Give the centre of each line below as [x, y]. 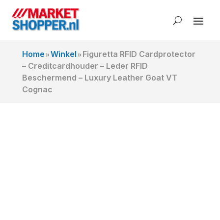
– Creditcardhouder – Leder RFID [85, 66]
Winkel [63, 54]
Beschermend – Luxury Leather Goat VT [99, 78]
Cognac [37, 89]
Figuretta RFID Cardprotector [139, 54]
